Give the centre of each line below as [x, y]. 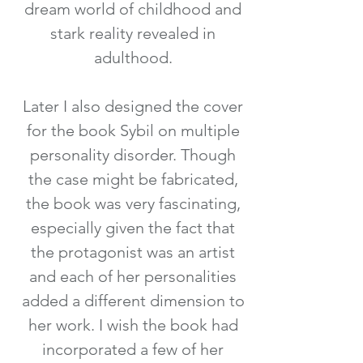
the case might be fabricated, [133, 179]
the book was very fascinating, [133, 203]
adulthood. [133, 57]
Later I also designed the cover [133, 106]
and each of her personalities [133, 276]
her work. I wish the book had [133, 325]
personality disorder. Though [133, 154]
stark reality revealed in [133, 33]
